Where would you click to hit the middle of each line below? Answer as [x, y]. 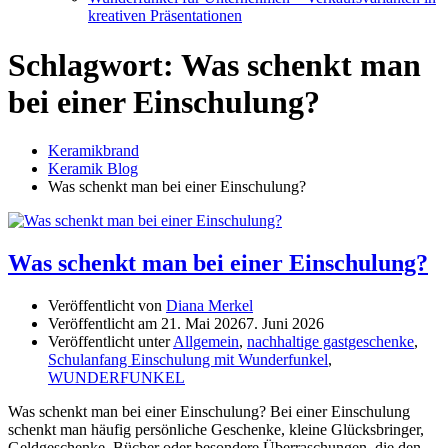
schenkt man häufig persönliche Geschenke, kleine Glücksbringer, [216, 430]
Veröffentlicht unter [110, 342]
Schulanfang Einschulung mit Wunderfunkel [188, 360]
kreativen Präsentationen [165, 16]
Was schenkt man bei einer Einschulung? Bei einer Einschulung [209, 412]
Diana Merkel [209, 306]
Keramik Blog [93, 169]
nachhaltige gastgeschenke [330, 342]
